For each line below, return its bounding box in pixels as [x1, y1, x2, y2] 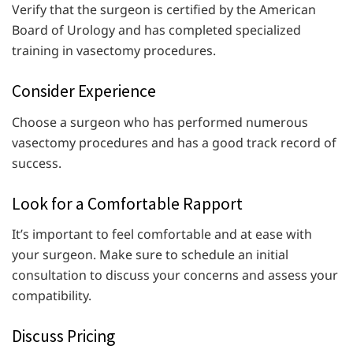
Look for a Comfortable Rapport [12, 192, 243, 214]
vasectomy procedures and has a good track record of [12, 133, 336, 151]
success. [12, 154, 61, 172]
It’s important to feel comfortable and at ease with [12, 225, 312, 243]
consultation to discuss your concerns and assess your [12, 266, 338, 284]
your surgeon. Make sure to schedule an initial [12, 246, 288, 264]
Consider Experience [12, 80, 156, 102]
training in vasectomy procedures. [12, 41, 216, 59]
